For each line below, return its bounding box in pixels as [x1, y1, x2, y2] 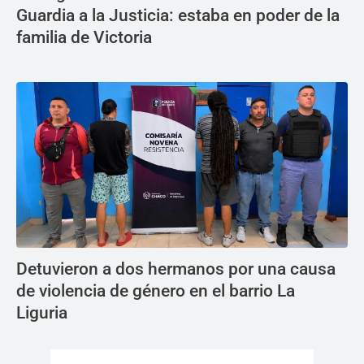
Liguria [16, 303, 67, 323]
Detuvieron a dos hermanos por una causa [16, 259, 336, 279]
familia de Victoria [16, 28, 152, 47]
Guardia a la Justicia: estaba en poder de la [16, 6, 340, 25]
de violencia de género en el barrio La [16, 281, 295, 301]
